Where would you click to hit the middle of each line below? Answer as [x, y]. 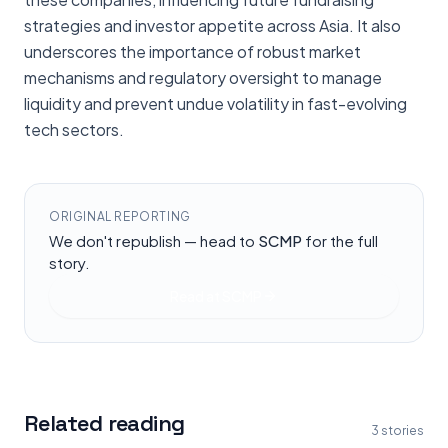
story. [69, 263]
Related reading [104, 423]
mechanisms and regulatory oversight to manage [203, 78]
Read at [196, 296]
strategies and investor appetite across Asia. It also [212, 26]
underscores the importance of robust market [192, 52]
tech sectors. [74, 130]
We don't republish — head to [152, 241]
